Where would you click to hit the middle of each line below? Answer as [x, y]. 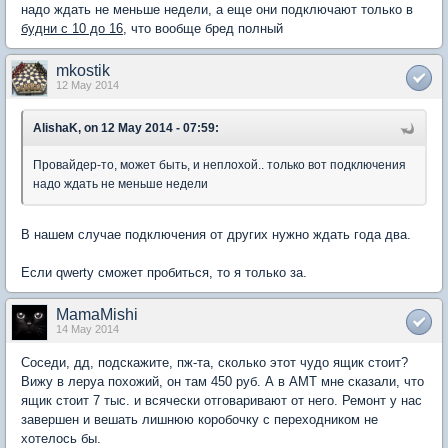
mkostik [83, 71]
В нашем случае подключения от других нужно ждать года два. [216, 235]
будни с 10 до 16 [72, 29]
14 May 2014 [87, 329]
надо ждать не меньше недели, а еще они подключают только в [217, 10]
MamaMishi [97, 315]
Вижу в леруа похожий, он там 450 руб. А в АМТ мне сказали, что [222, 382]
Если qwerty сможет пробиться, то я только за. [164, 273]
